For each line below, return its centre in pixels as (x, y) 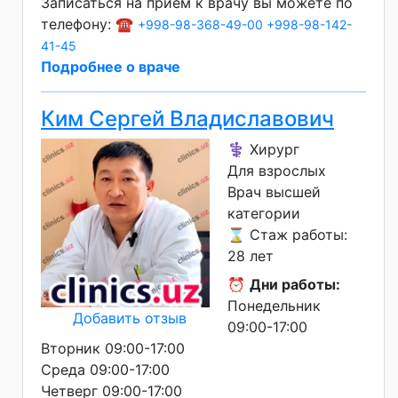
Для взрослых (277, 170)
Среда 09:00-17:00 (105, 369)
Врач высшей (274, 191)
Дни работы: (295, 284)
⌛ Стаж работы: (287, 234)
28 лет (251, 255)
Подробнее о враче (111, 66)
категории (264, 213)
